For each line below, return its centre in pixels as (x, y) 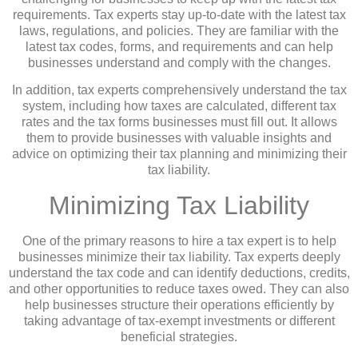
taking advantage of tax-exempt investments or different (179, 320)
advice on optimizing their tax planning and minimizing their (179, 154)
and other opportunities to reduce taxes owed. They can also (179, 288)
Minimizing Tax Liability (179, 205)
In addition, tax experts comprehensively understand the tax (179, 90)
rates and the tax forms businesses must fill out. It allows (179, 122)
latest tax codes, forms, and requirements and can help (179, 46)
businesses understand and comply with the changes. (179, 62)
